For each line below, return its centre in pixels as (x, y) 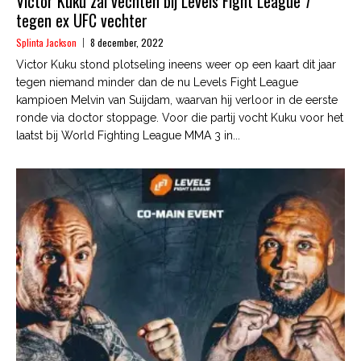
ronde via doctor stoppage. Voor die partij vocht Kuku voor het (180, 118)
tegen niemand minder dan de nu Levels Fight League (157, 83)
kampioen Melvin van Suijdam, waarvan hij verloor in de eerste (177, 100)
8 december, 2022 (127, 43)
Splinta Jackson (46, 43)
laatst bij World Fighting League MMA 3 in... (128, 136)
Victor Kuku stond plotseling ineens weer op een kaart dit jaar (176, 65)
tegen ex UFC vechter (82, 21)
